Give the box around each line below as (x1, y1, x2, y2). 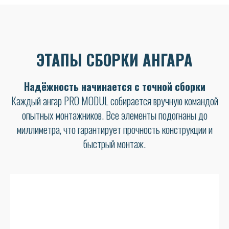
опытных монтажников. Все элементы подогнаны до (21, 107, 208, 123)
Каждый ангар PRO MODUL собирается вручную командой (11, 93, 218, 109)
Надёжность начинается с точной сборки (24, 79, 205, 95)
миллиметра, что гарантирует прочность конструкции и (16, 122, 213, 138)
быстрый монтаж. (83, 136, 146, 152)
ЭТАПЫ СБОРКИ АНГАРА (36, 48, 193, 72)
